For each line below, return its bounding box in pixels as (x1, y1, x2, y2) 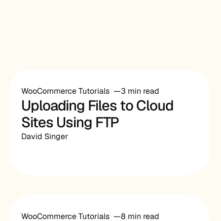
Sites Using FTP (21, 113, 119, 132)
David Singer (21, 131, 68, 142)
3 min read (120, 86, 159, 96)
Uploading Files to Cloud (21, 96, 174, 115)
